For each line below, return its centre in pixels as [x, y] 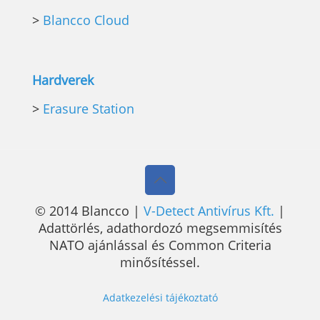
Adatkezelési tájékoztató [160, 297]
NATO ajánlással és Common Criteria [160, 245]
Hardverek [63, 80]
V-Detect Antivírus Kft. [209, 210]
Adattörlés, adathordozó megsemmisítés [160, 227]
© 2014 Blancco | [89, 210]
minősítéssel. [160, 262]
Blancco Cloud [86, 20]
